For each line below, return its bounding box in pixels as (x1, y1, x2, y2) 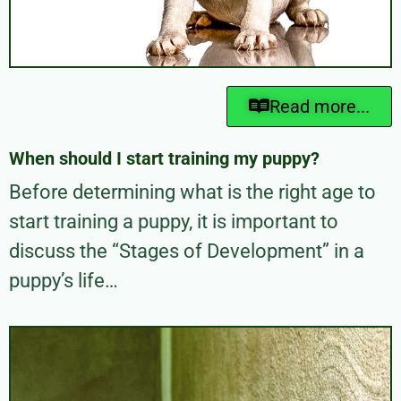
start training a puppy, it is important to (9, 209, 338, 233)
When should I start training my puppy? (9, 147, 320, 169)
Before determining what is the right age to (9, 180, 376, 203)
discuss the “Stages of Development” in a (9, 239, 364, 262)
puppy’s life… (9, 269, 118, 292)
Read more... (269, 95, 370, 117)
